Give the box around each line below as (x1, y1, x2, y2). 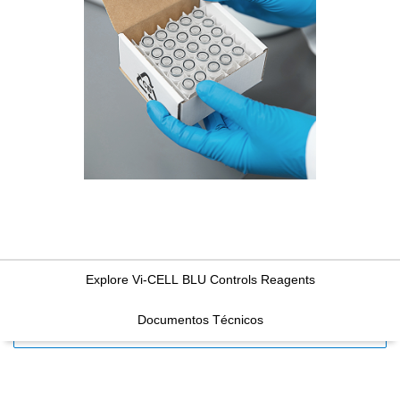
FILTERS (23, 325, 67, 338)
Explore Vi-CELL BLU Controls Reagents (85, 272, 315, 287)
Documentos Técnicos (137, 312, 263, 328)
